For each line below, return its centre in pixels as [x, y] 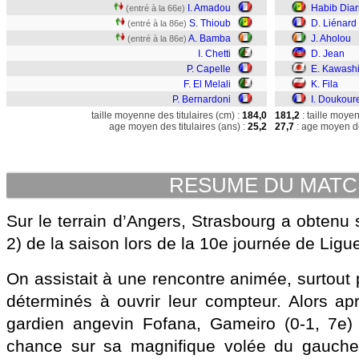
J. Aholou [331, 38]
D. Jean [328, 54]
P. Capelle [209, 69]
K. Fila [325, 84]
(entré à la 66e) [155, 8]
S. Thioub [210, 23]
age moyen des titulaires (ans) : [177, 127]
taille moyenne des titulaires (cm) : [165, 115]
